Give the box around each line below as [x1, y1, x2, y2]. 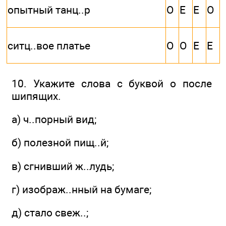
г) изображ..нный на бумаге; [12, 183, 151, 196]
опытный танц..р [8, 3, 90, 16]
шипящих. [12, 89, 61, 102]
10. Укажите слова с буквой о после [12, 77, 212, 90]
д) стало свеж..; [12, 206, 88, 219]
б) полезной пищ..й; [12, 136, 108, 149]
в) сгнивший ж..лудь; [12, 159, 114, 173]
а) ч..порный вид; [12, 112, 96, 126]
